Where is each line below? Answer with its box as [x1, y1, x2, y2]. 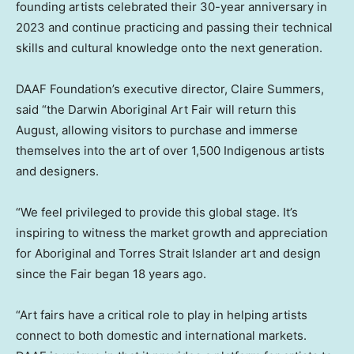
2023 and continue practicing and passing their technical [16, 19, 333, 35]
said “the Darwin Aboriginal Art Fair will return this [16, 101, 296, 117]
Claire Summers [231, 81, 321, 96]
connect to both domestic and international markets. [16, 327, 307, 343]
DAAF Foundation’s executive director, [16, 81, 231, 96]
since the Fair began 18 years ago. [16, 265, 206, 281]
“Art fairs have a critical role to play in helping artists [16, 307, 307, 322]
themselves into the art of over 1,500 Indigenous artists [16, 142, 325, 158]
